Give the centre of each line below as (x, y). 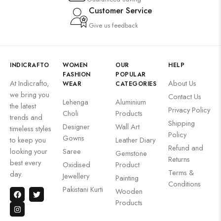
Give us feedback (113, 25)
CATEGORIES (136, 84)
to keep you (28, 140)
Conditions (184, 184)
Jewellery (76, 176)
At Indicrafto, (30, 83)
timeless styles (31, 129)
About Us (182, 83)
